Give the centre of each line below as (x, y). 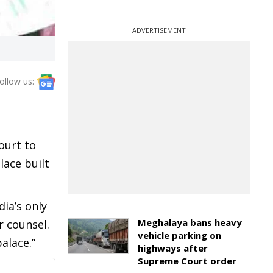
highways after (173, 248)
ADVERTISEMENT (159, 30)
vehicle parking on (179, 235)
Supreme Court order (187, 261)
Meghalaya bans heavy (190, 222)
